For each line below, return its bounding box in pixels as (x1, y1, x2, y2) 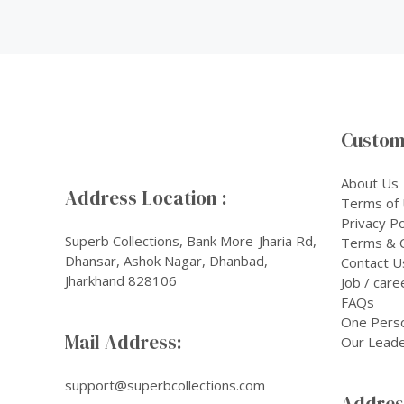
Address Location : (65, 184, 227, 211)
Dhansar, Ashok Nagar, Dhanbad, (65, 251, 268, 270)
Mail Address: (65, 328, 182, 355)
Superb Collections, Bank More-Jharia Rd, (65, 231, 317, 250)
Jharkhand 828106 (65, 271, 177, 289)
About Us (341, 173, 399, 192)
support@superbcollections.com (65, 375, 265, 394)
